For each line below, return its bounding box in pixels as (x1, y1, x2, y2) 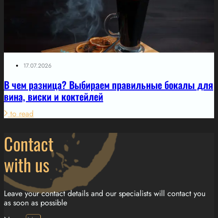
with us (4, 151, 49, 177)
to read (10, 108, 34, 119)
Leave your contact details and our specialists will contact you (4, 188, 205, 200)
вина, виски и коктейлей (4, 89, 103, 104)
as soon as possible (4, 197, 67, 209)
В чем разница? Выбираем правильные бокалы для (4, 77, 213, 92)
